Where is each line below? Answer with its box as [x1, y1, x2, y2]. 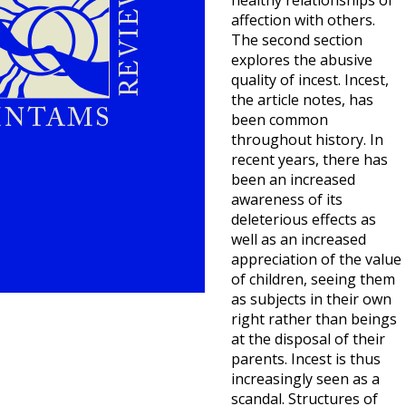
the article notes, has [231, 90, 373, 110]
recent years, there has [231, 150, 388, 169]
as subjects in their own [231, 289, 391, 309]
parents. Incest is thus [231, 349, 381, 369]
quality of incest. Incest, [231, 70, 389, 90]
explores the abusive [231, 50, 372, 70]
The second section [231, 30, 362, 50]
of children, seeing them [231, 269, 395, 289]
